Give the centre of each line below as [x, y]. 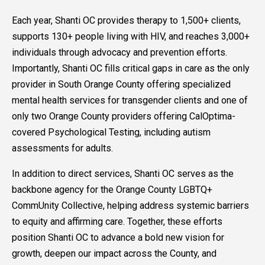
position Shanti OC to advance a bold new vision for [118, 237]
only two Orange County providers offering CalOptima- [124, 116]
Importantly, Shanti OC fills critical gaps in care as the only [131, 68]
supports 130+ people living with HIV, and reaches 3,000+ [131, 36]
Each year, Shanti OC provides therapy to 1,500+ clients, [126, 20]
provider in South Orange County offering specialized [121, 84]
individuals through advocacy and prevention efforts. [119, 52]
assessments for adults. [62, 148]
